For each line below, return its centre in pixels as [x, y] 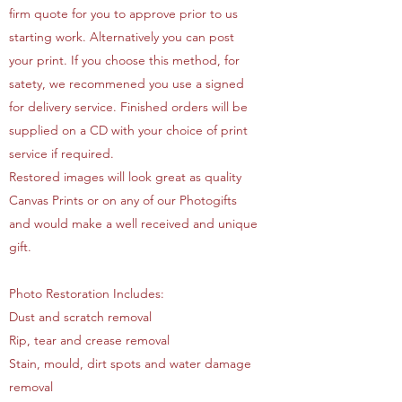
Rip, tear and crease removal [89, 340]
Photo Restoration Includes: [87, 293]
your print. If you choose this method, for [124, 60]
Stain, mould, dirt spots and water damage [130, 363]
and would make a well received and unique [133, 223]
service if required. [61, 153]
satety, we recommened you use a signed [127, 83]
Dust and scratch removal [80, 317]
